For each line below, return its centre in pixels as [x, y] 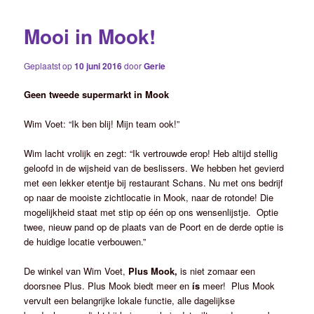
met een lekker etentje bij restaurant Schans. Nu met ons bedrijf [154, 182]
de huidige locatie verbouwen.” [85, 241]
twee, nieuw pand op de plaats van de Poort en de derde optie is [154, 226]
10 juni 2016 [98, 66]
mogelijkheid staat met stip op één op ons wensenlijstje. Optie [151, 212]
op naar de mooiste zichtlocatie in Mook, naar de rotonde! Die [149, 197]
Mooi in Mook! [90, 36]
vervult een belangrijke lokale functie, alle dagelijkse [130, 300]
